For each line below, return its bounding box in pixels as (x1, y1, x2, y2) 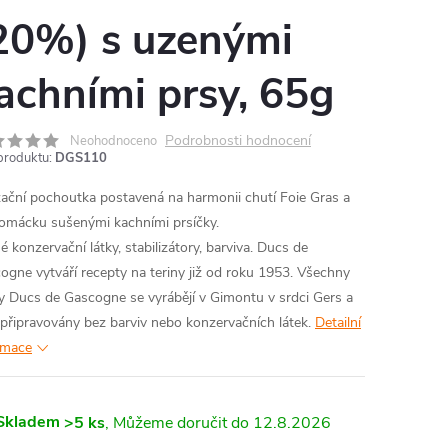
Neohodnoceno (70, 132, 157, 150)
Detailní (315, 313, 361, 332)
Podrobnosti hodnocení (165, 131, 311, 150)
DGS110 (55, 149, 107, 167)
